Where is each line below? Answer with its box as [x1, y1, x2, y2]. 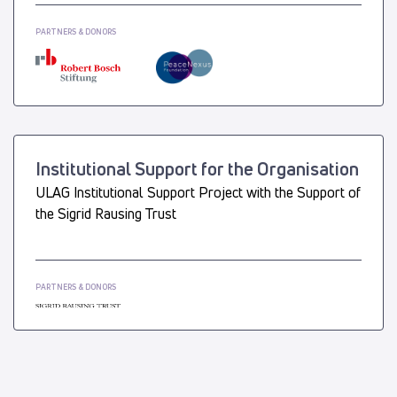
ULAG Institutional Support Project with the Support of [35, 182, 361, 202]
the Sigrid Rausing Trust [35, 203, 176, 223]
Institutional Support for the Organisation [35, 156, 359, 181]
